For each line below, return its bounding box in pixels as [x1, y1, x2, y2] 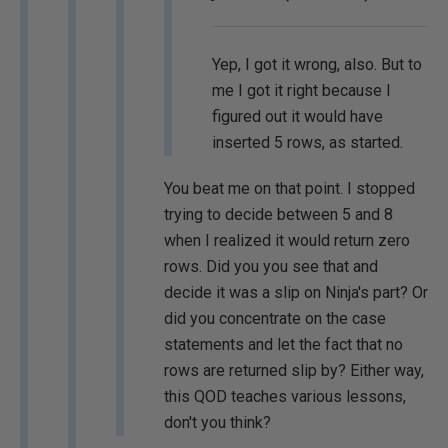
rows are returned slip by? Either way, [164, 361, 424, 380]
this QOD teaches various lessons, [164, 387, 406, 406]
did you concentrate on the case [164, 309, 386, 328]
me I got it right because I [212, 81, 391, 100]
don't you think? [164, 413, 271, 432]
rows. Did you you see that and [164, 257, 378, 276]
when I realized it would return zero [164, 231, 410, 250]
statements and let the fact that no [164, 335, 403, 354]
